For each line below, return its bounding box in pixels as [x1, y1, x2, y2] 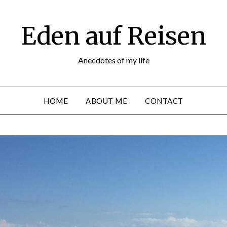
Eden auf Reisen [21, 21, 206, 51]
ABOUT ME [86, 96, 128, 105]
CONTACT [145, 96, 183, 105]
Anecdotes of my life [78, 55, 149, 65]
